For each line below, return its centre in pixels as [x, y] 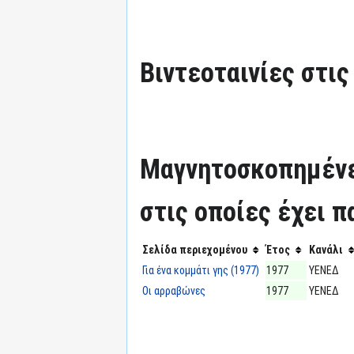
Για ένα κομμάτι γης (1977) [201, 270]
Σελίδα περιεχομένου [195, 249]
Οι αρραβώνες [174, 290]
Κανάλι [326, 249]
